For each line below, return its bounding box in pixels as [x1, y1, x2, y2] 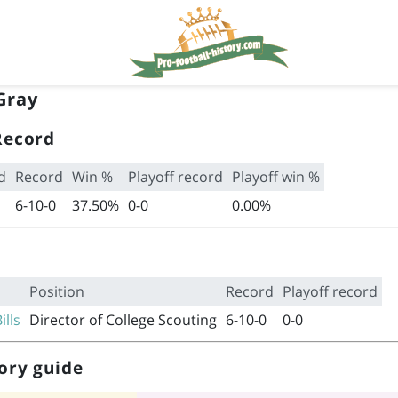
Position [28, 282, 84, 301]
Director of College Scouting [28, 310, 217, 330]
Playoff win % [231, 167, 320, 187]
